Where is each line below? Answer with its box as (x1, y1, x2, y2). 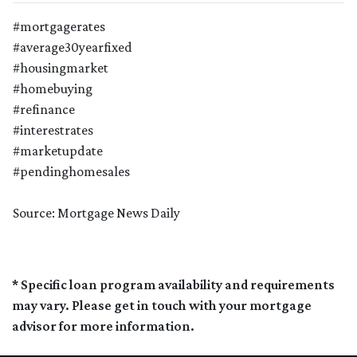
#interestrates (13, 122, 93, 139)
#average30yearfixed (13, 39, 132, 56)
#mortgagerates (13, 18, 105, 35)
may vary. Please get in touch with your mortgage (12, 297, 312, 314)
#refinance (13, 101, 75, 118)
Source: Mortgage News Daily (13, 205, 180, 222)
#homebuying (13, 80, 92, 97)
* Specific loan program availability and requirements (12, 277, 335, 293)
